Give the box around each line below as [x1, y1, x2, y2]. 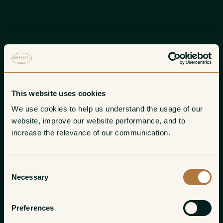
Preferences [11, 204, 54, 212]
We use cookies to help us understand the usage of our [11, 105, 203, 113]
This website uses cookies [11, 89, 106, 98]
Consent [3, 163, 31, 171]
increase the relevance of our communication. [11, 128, 173, 137]
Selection [3, 175, 34, 183]
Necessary [11, 173, 48, 181]
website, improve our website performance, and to [11, 116, 185, 125]
